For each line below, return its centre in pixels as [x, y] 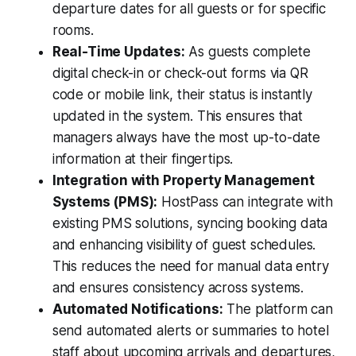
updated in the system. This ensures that [177, 116]
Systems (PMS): [105, 202]
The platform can [278, 310]
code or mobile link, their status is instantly [182, 95]
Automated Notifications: [137, 310]
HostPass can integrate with [245, 202]
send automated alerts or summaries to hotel [190, 331]
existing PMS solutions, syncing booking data [190, 224]
